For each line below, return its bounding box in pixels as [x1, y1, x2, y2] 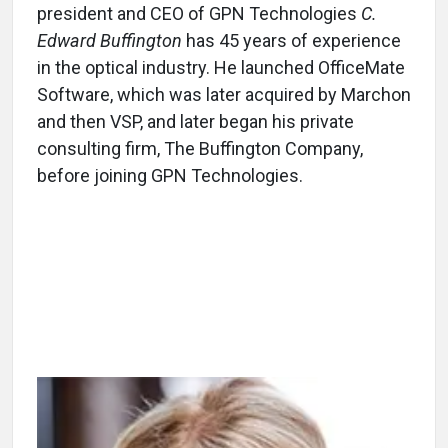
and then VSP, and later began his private [37, 111, 354, 133]
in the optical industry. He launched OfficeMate [37, 57, 405, 79]
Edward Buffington [37, 30, 182, 52]
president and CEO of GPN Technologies [37, 3, 361, 25]
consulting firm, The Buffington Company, [37, 138, 363, 160]
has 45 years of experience [182, 30, 401, 52]
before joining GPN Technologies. [37, 165, 303, 187]
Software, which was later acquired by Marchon [37, 84, 411, 106]
